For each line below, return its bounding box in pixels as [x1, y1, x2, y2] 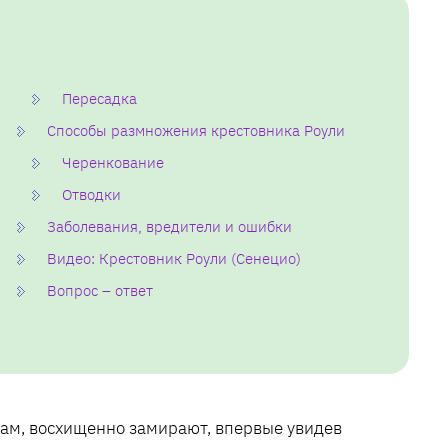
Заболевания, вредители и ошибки [46, 216, 292, 236]
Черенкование [61, 152, 164, 172]
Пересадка [61, 88, 137, 108]
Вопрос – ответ [46, 280, 153, 300]
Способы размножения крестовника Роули [46, 120, 345, 140]
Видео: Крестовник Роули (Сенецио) [46, 248, 301, 268]
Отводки [61, 184, 121, 204]
